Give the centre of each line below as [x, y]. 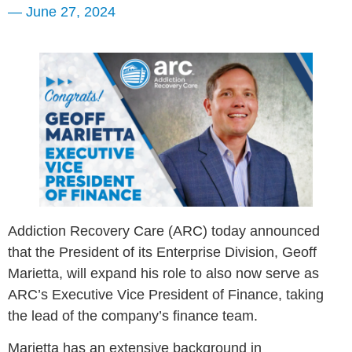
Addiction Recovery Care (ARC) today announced [164, 231]
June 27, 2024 [69, 12]
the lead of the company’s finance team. [133, 315]
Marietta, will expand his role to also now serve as [163, 273]
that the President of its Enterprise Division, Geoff [162, 252]
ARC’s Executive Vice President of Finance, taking [166, 294]
